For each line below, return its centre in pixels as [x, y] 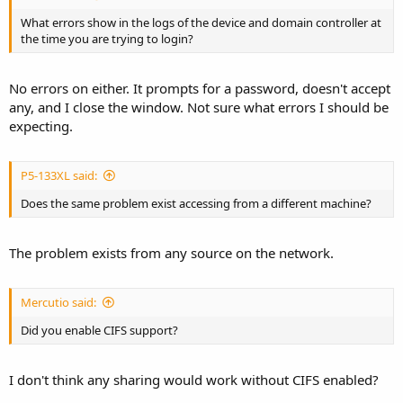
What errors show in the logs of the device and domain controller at [201, 22]
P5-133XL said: [59, 175]
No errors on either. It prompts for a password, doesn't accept [200, 88]
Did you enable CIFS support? [99, 330]
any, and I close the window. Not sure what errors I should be [199, 107]
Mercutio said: [58, 302]
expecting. [41, 125]
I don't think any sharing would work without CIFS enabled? [194, 379]
